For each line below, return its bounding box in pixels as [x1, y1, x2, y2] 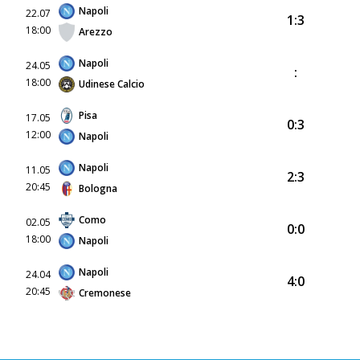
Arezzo [79, 24, 112, 39]
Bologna [79, 181, 117, 195]
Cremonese [79, 285, 131, 300]
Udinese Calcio [79, 76, 145, 91]
